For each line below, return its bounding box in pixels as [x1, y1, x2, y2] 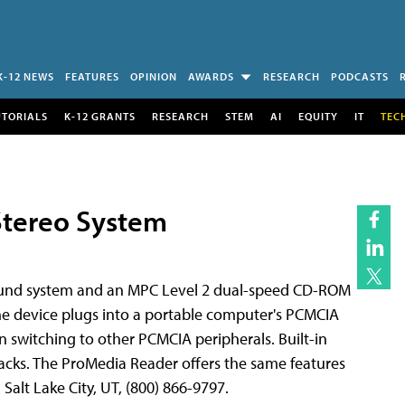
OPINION [130, 70, 177, 83]
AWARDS [188, 70, 234, 83]
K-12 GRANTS [63, 108, 136, 123]
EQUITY [297, 108, 338, 123]
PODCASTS [331, 70, 389, 83]
